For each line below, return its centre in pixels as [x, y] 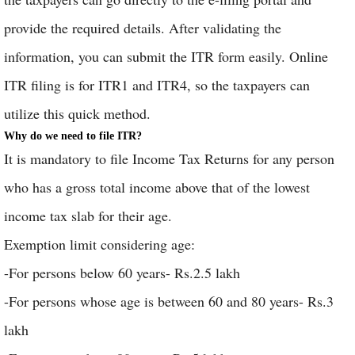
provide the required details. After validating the [143, 28]
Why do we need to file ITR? [74, 136]
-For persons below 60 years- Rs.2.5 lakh [122, 273]
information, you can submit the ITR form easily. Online [166, 56]
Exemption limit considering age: [99, 244]
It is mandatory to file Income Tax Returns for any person [169, 158]
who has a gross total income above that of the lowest [157, 187]
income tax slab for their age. [88, 216]
